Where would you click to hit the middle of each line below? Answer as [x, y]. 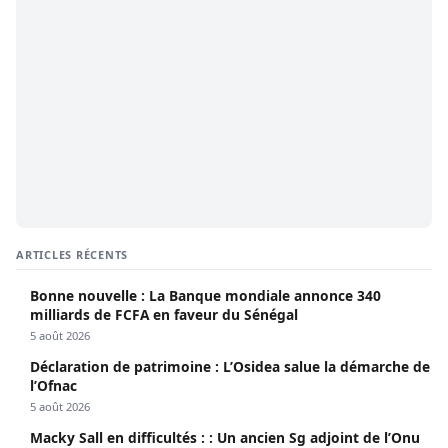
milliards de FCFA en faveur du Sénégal [164, 315]
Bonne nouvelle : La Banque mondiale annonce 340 [205, 296]
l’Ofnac [53, 386]
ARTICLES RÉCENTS [72, 255]
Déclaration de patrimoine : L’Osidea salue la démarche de [230, 367]
